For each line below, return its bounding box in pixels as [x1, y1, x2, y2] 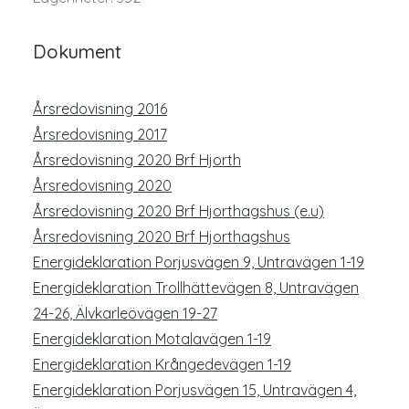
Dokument [33, 40, 121, 63]
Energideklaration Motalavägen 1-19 [33, 330, 271, 348]
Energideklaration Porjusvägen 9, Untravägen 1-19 [33, 253, 364, 271]
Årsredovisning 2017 [33, 125, 167, 143]
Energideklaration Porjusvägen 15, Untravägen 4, [33, 381, 356, 399]
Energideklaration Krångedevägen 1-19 [33, 355, 291, 373]
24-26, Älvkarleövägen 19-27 [33, 304, 217, 322]
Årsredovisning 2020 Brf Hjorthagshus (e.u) [33, 202, 324, 220]
